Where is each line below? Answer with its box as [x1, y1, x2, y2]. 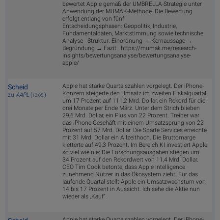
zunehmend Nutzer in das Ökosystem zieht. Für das [62, 171, 198, 178]
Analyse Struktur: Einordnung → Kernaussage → [62, 37, 192, 45]
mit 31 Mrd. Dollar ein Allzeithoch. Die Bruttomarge [62, 134, 195, 141]
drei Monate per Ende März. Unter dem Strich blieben [62, 105, 200, 112]
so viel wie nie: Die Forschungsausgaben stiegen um [62, 149, 199, 156]
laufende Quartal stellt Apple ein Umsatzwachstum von [62, 178, 206, 186]
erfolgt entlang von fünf [62, 15, 124, 23]
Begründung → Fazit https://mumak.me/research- [62, 45, 196, 52]
